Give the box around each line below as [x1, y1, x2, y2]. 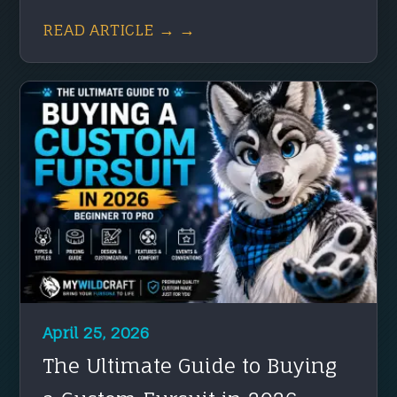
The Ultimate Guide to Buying [43, 353, 338, 378]
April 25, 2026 [43, 323, 150, 342]
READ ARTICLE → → [43, 19, 196, 39]
